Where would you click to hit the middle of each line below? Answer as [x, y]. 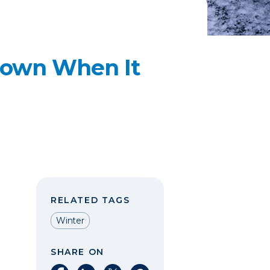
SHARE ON [77, 252]
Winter [70, 221]
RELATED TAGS [90, 200]
